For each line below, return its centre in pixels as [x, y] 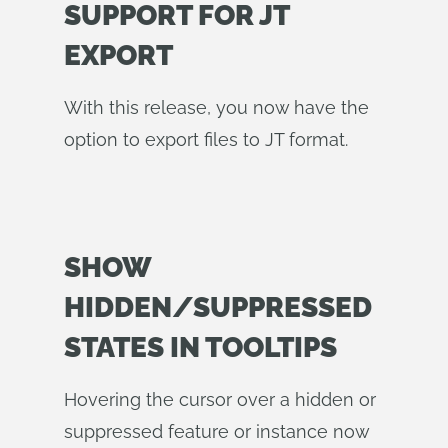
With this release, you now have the [216, 107]
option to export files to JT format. [206, 139]
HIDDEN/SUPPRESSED [218, 307]
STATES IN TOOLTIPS [200, 347]
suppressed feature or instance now [216, 431]
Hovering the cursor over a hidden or [220, 399]
